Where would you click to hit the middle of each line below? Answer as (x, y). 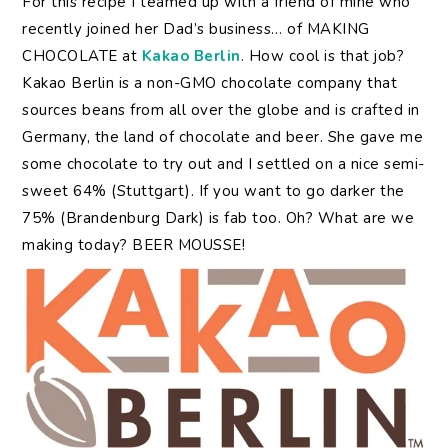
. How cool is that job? (322, 55)
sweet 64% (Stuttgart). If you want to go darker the (213, 190)
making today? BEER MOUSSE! (134, 244)
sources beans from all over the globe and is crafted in (221, 109)
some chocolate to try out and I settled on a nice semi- (223, 163)
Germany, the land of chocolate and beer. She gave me (223, 136)
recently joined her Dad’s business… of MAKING (196, 28)
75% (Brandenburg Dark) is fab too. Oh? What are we (218, 217)
